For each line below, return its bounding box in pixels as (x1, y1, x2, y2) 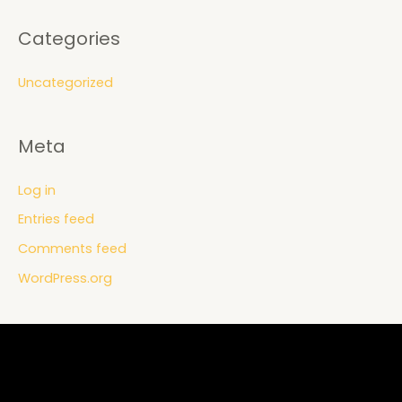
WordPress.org (18, 268, 112, 287)
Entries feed (18, 210, 94, 229)
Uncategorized (18, 73, 113, 92)
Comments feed (18, 239, 127, 258)
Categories (18, 25, 120, 51)
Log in (18, 180, 56, 199)
